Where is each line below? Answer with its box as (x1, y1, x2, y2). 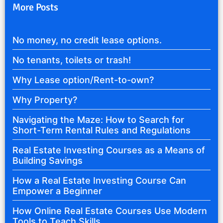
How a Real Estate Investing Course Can (12, 175, 186, 186)
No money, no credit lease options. (12, 35, 162, 46)
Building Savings (12, 155, 83, 166)
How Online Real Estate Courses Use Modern (12, 206, 207, 217)
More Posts (12, 1, 58, 14)
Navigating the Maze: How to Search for (12, 114, 184, 125)
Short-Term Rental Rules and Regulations (12, 125, 191, 136)
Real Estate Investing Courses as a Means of (12, 145, 205, 156)
